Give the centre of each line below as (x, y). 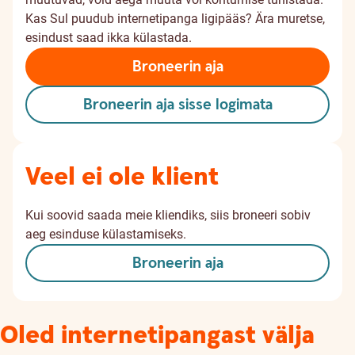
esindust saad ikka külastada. (109, 38)
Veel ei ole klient (122, 177)
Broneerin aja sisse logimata (177, 105)
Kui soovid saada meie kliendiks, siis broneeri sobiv (168, 215)
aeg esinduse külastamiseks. (106, 234)
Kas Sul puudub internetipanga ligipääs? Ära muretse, (175, 19)
